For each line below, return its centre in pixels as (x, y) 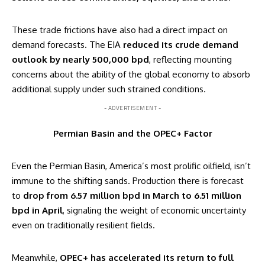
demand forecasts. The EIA (67, 44)
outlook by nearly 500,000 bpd (80, 59)
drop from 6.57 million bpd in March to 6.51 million (132, 195)
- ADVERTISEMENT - (132, 108)
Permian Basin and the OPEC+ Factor (132, 133)
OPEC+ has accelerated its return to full (147, 257)
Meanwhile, (36, 257)
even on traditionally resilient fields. (83, 225)
